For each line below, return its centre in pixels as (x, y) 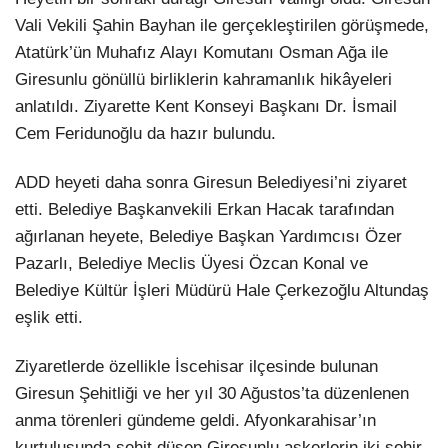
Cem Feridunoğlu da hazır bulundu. (145, 134)
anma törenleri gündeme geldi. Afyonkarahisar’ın (195, 421)
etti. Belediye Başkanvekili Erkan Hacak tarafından (204, 210)
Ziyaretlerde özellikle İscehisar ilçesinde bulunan (196, 367)
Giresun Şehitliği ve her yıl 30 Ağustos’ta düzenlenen (212, 394)
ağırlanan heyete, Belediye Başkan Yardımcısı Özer (208, 237)
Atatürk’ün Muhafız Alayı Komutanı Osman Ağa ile (201, 53)
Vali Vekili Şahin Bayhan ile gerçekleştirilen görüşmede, (222, 26)
